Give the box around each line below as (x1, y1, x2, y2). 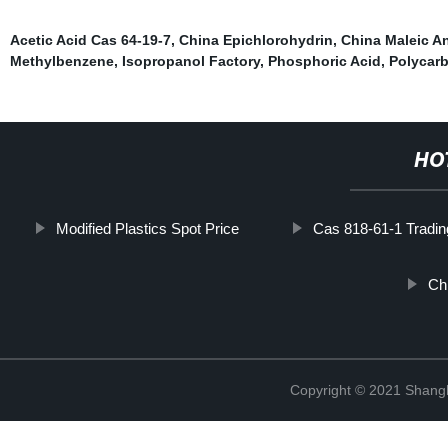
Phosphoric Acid (267, 52, 381, 69)
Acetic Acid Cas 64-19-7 (9, 31, 171, 48)
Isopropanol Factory (121, 52, 260, 69)
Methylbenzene (9, 52, 114, 69)
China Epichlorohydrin (178, 31, 333, 48)
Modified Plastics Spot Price (55, 219, 239, 237)
